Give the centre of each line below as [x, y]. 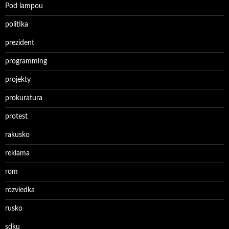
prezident [20, 43]
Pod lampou [24, 6]
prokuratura [24, 98]
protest [16, 117]
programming [26, 61]
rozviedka [20, 190]
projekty [18, 80]
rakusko [17, 135]
